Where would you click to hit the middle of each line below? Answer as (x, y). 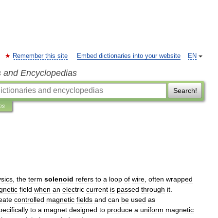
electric (73, 189)
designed (83, 210)
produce (120, 210)
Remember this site (40, 56)
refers (84, 179)
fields (84, 200)
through (153, 189)
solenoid (59, 179)
